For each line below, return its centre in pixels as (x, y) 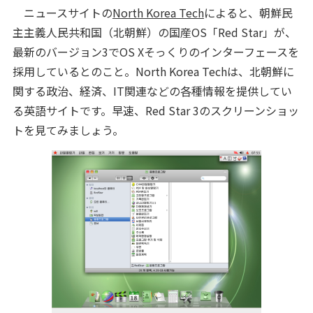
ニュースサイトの (62, 13)
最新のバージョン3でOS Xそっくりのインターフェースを (155, 52)
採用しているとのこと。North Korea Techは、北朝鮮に (153, 71)
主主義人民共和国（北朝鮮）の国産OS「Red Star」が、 (154, 32)
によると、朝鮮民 (248, 13)
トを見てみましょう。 (68, 130)
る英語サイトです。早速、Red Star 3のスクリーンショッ (155, 110)
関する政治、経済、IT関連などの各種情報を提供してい (152, 91)
